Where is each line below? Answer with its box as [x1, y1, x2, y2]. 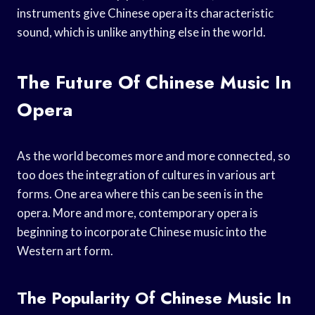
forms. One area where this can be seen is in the [17, 186, 263, 201]
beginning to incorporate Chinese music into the [17, 224, 266, 239]
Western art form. [17, 243, 113, 258]
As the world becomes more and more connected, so [17, 148, 290, 163]
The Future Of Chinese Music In [17, 68, 292, 96]
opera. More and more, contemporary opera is [17, 205, 258, 220]
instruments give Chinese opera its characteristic [17, 5, 274, 20]
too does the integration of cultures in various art [17, 167, 276, 182]
